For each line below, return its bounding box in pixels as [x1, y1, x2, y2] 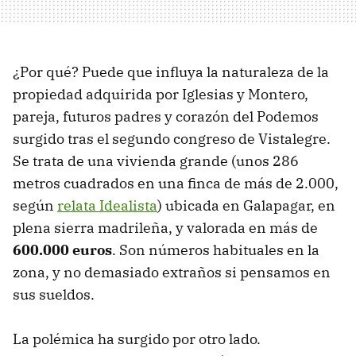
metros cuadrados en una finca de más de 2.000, [13, 173, 339, 192]
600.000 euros [13, 240, 112, 259]
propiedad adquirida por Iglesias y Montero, [13, 84, 308, 103]
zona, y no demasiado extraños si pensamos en [13, 262, 331, 281]
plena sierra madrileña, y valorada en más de [13, 218, 318, 237]
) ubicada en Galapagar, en [157, 195, 335, 215]
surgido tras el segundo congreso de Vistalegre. [13, 129, 331, 148]
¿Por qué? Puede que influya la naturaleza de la [13, 62, 329, 81]
